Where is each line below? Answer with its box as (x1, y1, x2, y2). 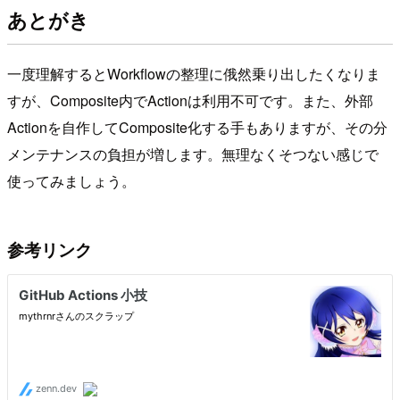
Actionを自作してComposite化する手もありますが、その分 (7, 116, 387, 137)
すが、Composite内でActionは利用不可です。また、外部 (7, 89, 373, 111)
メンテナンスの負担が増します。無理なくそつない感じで (7, 143, 379, 164)
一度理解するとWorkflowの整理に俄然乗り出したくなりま (7, 62, 380, 84)
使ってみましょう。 (7, 170, 136, 191)
